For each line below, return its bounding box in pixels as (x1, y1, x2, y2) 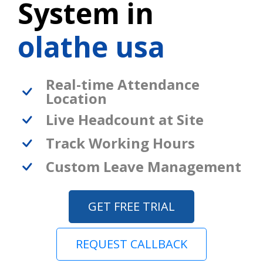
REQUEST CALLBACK (76, 235, 187, 252)
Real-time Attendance (46, 74, 200, 94)
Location (46, 88, 107, 108)
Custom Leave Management (46, 156, 241, 176)
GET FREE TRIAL (88, 198, 175, 214)
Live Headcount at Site (46, 109, 204, 129)
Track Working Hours (46, 133, 195, 153)
